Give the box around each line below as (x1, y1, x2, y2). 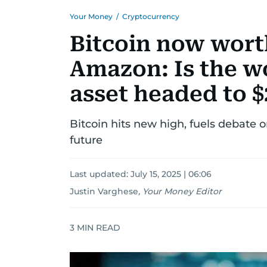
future (70, 133, 103, 147)
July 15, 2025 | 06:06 (131, 169, 212, 179)
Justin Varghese (70, 186, 138, 197)
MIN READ (74, 222, 120, 233)
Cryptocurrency (122, 12, 179, 21)
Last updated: (70, 169, 131, 179)
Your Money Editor (142, 186, 222, 197)
